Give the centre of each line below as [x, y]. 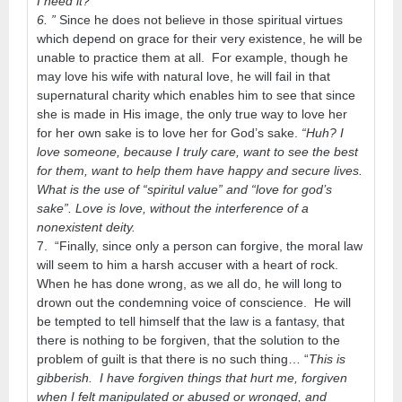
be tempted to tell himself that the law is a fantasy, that [191, 321]
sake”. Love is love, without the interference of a [173, 208]
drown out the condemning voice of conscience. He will [194, 302]
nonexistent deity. [86, 227]
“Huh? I [321, 132]
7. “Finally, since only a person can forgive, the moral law [200, 245]
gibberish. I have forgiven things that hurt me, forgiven [192, 377]
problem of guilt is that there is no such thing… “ [173, 358]
